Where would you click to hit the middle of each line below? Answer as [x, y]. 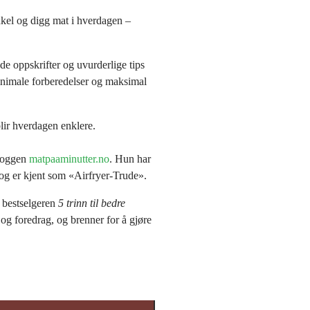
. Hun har [130, 158]
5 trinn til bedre [92, 203]
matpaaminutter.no [69, 158]
